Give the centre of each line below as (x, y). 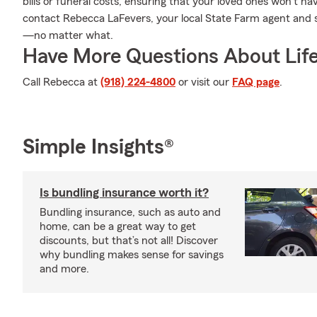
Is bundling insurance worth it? (124, 192)
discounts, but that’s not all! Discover (129, 241)
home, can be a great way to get (118, 226)
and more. (64, 269)
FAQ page (256, 82)
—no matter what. (68, 35)
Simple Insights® (98, 147)
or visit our (204, 82)
